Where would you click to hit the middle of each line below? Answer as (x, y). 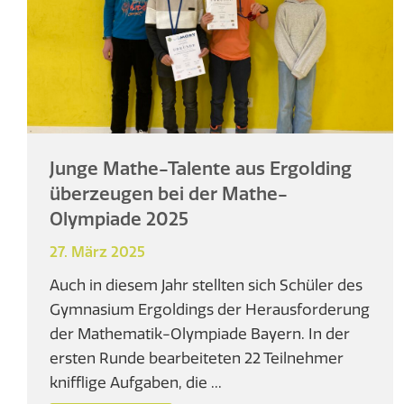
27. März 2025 (97, 252)
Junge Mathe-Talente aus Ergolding (201, 169)
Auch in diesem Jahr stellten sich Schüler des (206, 285)
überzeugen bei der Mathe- (169, 194)
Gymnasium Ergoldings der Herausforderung (210, 309)
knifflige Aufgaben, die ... (136, 382)
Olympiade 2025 (119, 219)
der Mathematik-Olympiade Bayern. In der (200, 334)
